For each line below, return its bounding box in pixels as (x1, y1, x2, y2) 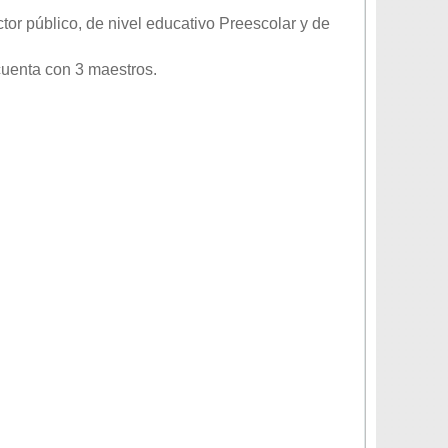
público (26, 15, 78, 32)
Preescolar (219, 15, 296, 32)
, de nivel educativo (78, 15, 219, 32)
